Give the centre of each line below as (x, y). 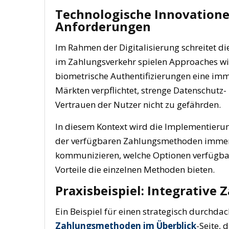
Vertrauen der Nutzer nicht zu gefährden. (138, 105)
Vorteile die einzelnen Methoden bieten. (135, 169)
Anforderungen (103, 26)
